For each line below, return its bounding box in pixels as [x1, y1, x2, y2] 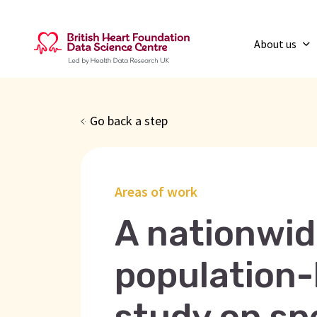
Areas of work [115, 183, 197, 200]
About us [254, 37, 299, 51]
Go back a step [90, 113, 168, 129]
